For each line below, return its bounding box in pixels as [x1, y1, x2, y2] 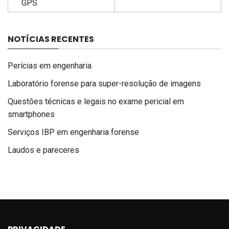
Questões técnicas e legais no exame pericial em [8, 96, 184, 106]
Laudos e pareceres [8, 145, 79, 155]
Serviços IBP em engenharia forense [8, 127, 139, 137]
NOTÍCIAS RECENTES [8, 33, 94, 45]
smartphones [8, 109, 55, 119]
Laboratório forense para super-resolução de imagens [8, 78, 201, 88]
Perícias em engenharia [8, 60, 91, 71]
